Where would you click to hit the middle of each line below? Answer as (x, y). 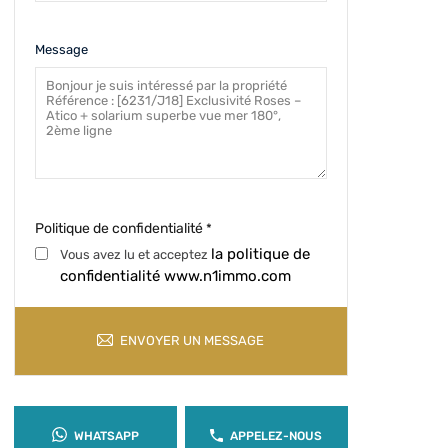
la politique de (260, 254)
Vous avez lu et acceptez (135, 254)
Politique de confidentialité (120, 228)
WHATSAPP (106, 436)
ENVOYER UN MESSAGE (192, 340)
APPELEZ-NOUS (276, 436)
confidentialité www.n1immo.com (175, 276)
